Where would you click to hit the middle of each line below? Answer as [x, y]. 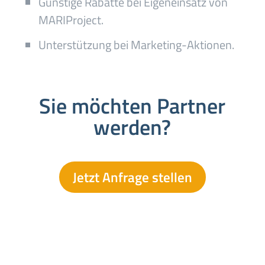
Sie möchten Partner [132, 106]
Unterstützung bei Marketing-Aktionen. [136, 45]
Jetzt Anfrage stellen [132, 177]
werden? [132, 127]
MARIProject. [71, 20]
